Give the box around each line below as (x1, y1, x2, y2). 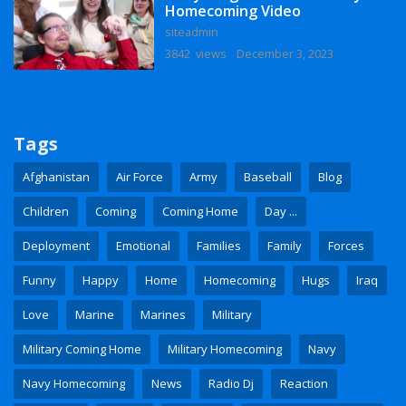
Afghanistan (23, 169, 90, 186)
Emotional (116, 237, 170, 255)
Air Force (116, 169, 163, 186)
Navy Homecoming (23, 375, 125, 392)
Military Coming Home (23, 341, 141, 358)
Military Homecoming (168, 341, 282, 358)
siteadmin (164, 24, 221, 41)
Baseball (244, 169, 292, 186)
